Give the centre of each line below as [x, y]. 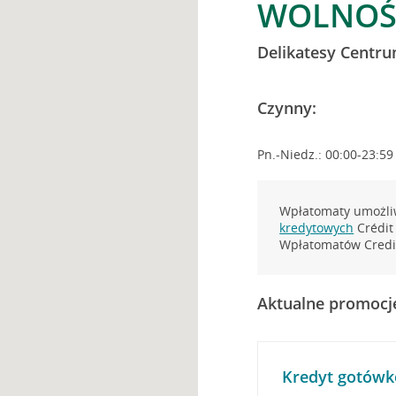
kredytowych [317, 228]
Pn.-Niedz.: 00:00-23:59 [326, 154]
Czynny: [287, 108]
